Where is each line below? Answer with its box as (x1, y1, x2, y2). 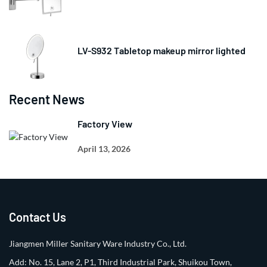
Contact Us (9, 209, 66, 224)
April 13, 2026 (77, 143, 131, 154)
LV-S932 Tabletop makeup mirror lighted (77, 44, 246, 56)
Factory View (77, 117, 132, 129)
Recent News (9, 91, 85, 107)
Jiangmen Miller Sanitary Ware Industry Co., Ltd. (9, 238, 187, 249)
